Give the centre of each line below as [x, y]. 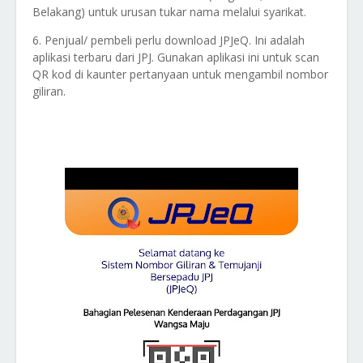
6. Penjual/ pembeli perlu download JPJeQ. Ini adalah [169, 40]
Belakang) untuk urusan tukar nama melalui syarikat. [169, 12]
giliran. [49, 91]
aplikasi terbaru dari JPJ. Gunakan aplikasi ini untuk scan [176, 57]
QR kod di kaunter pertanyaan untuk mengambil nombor [180, 74]
